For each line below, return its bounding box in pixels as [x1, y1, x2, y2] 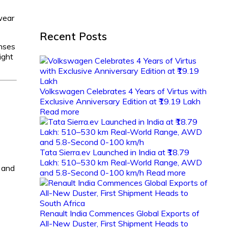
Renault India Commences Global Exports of [39, 208, 199, 219]
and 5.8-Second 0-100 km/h [39, 167, 146, 178]
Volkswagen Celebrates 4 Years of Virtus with [39, 86, 207, 97]
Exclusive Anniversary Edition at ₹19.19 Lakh [39, 96, 201, 107]
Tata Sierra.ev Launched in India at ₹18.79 [39, 147, 189, 158]
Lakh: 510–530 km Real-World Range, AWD [39, 157, 202, 168]
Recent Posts [39, 30, 107, 43]
